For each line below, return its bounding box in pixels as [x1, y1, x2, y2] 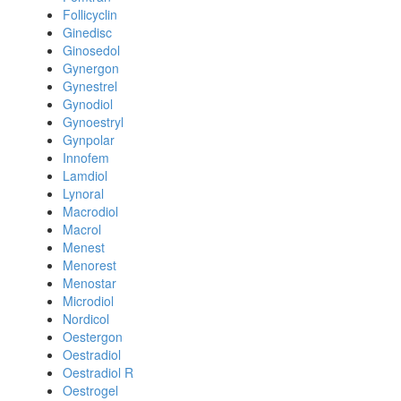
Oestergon [63, 328, 123, 346]
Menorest [63, 256, 116, 274]
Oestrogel [63, 381, 118, 399]
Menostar [63, 274, 116, 292]
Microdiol [63, 292, 114, 310]
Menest [63, 238, 105, 256]
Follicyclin [63, 5, 117, 23]
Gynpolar [63, 131, 115, 149]
